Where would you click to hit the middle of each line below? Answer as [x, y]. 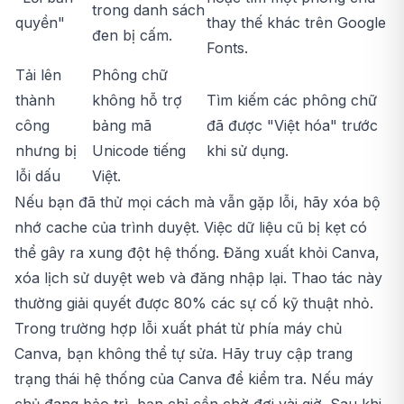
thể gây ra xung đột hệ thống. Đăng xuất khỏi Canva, [197, 253]
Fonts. [227, 48]
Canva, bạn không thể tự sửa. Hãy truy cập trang [184, 354]
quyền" [40, 23]
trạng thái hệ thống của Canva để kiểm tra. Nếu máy [194, 379]
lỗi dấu [38, 176]
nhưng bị [46, 151]
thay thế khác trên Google [296, 23]
